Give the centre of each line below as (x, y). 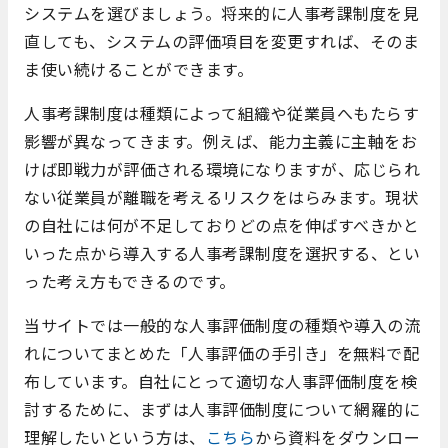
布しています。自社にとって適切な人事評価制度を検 (220, 381)
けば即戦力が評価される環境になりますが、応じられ (222, 169)
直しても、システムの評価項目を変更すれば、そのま (221, 41)
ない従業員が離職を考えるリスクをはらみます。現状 (221, 197)
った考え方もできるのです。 (130, 281)
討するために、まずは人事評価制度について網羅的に (222, 409)
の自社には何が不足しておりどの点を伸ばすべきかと (221, 225)
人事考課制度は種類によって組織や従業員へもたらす (221, 113)
